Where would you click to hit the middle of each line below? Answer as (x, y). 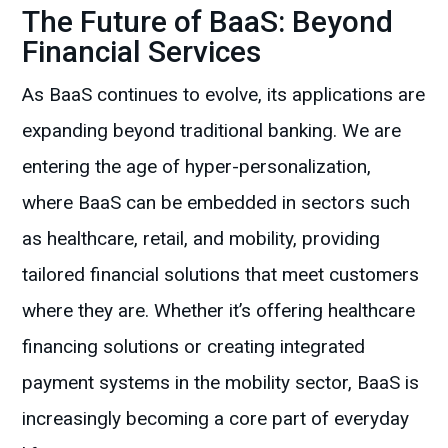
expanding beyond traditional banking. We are (212, 131)
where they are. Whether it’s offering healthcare (219, 311)
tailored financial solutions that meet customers (221, 275)
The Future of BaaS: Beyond (208, 22)
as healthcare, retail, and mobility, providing (201, 239)
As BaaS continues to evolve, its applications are (224, 95)
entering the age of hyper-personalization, (197, 167)
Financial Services (142, 52)
